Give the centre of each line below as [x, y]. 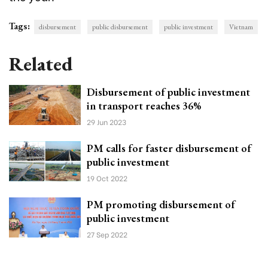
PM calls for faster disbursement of [169, 148]
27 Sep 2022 [107, 234]
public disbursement [120, 27]
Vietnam [241, 27]
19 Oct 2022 [107, 178]
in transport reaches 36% [144, 105]
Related [41, 64]
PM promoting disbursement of [161, 204]
